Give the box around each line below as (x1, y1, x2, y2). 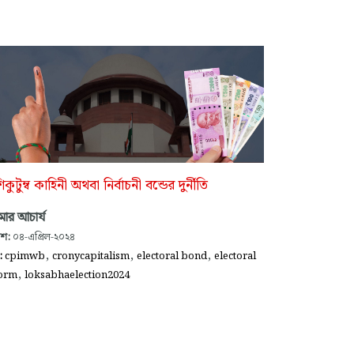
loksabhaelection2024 (24, 267, 130, 284)
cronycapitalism (52, 248, 130, 265)
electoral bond (137, 248, 207, 265)
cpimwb (5, 248, 45, 265)
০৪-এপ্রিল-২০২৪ (10, 229, 75, 246)
